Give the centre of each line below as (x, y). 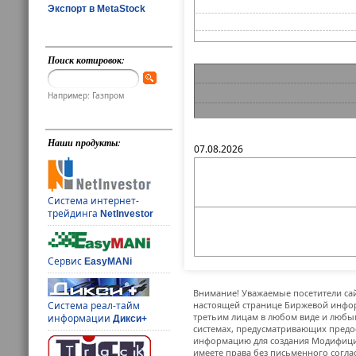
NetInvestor (127, 213)
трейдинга (74, 213)
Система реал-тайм (94, 305)
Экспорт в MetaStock (97, 8)
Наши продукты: (85, 142)
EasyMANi (108, 261)
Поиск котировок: (87, 60)
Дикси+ (130, 318)
